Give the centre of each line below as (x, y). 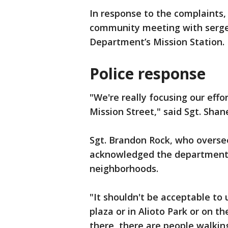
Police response (148, 74)
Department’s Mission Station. (157, 42)
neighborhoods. (124, 168)
